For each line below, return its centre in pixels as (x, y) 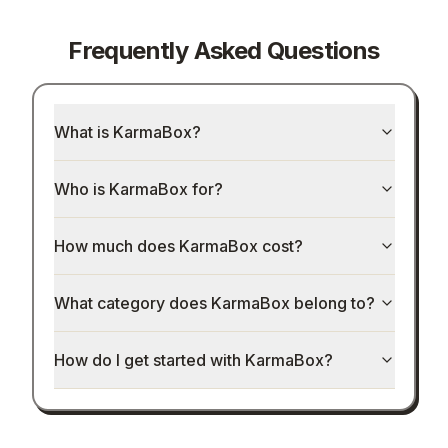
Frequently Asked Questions (224, 50)
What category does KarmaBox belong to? (214, 303)
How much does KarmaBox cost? (178, 246)
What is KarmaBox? (127, 132)
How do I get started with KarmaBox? (193, 360)
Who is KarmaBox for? (138, 189)
